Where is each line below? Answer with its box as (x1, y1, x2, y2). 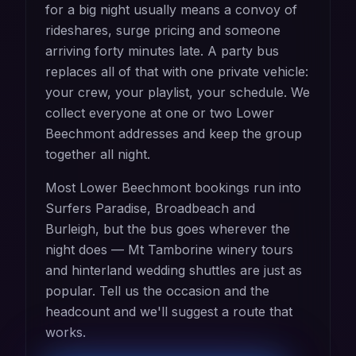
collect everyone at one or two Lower (45, 104, 274, 121)
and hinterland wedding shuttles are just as (45, 261, 302, 278)
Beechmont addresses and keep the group (45, 125, 302, 141)
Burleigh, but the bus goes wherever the (45, 220, 290, 237)
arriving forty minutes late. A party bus (45, 42, 279, 59)
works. (45, 323, 86, 340)
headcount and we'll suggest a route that (45, 303, 292, 319)
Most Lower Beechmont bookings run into (45, 179, 301, 195)
